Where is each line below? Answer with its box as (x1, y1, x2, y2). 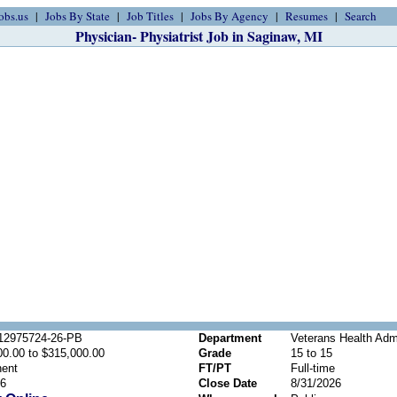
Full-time (291, 362, 335, 375)
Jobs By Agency (191, 8, 269, 24)
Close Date (198, 377, 257, 390)
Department (198, 331, 261, 345)
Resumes (285, 8, 328, 24)
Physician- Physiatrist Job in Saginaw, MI (74, 26, 323, 46)
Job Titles (127, 8, 174, 24)
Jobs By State (45, 8, 110, 24)
